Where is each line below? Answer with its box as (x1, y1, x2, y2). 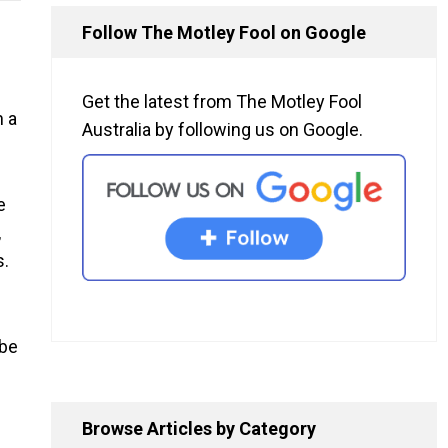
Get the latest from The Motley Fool (82, 91, 362, 113)
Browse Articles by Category (82, 417, 316, 439)
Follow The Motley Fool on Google (82, 22, 366, 44)
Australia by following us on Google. (82, 119, 363, 141)
